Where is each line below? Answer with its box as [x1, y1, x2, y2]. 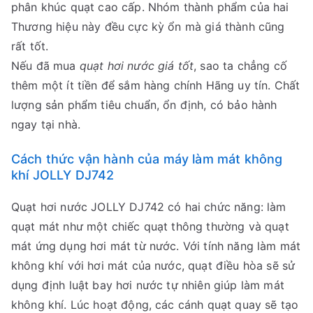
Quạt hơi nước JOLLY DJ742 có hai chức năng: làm [11, 199, 286, 214]
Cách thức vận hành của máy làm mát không [11, 151, 283, 166]
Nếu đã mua [11, 58, 80, 73]
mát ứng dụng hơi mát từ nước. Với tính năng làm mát [11, 238, 301, 253]
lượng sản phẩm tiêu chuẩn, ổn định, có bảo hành [11, 97, 277, 112]
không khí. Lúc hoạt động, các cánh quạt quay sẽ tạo [11, 297, 299, 312]
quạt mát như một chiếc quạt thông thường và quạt [11, 219, 289, 233]
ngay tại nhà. [11, 117, 81, 131]
